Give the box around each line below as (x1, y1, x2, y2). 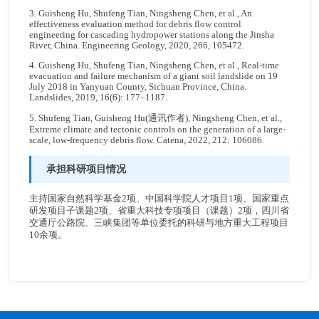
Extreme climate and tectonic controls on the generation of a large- (29, 124, 286, 135)
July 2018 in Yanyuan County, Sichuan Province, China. (29, 82, 247, 93)
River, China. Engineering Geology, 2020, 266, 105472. (29, 41, 245, 51)
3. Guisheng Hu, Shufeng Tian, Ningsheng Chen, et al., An (29, 9, 253, 19)
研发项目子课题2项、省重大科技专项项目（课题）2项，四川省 (29, 206, 290, 216)
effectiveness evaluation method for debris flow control (29, 19, 242, 30)
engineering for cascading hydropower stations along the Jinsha (29, 30, 275, 41)
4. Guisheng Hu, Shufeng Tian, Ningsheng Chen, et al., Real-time (29, 61, 280, 71)
